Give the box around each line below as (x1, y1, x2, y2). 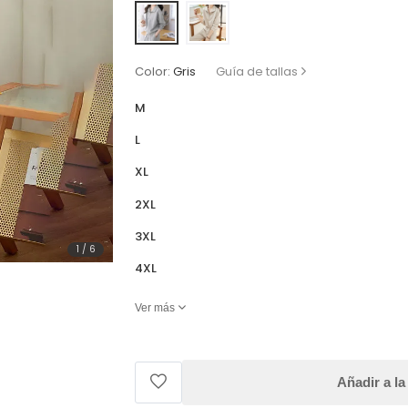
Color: (135, 62, 171, 80)
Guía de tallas (216, 62, 299, 80)
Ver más (135, 301, 176, 314)
